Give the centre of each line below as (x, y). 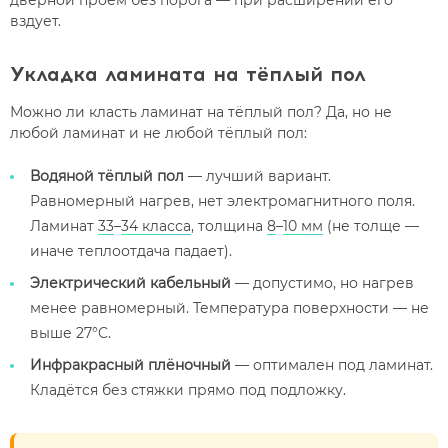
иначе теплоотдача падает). (131, 251)
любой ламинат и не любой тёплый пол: (158, 133)
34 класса (156, 226)
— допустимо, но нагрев (322, 283)
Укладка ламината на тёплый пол (188, 74)
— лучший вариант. (257, 176)
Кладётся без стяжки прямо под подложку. (188, 390)
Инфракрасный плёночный (130, 365)
